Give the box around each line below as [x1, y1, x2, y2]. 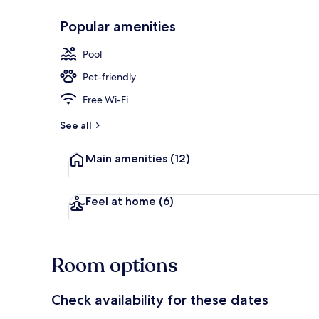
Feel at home [85, 194, 159, 208]
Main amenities [85, 151, 170, 165]
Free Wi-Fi [83, 93, 128, 106]
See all [60, 118, 92, 132]
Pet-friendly [83, 70, 136, 83]
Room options [51, 251, 177, 279]
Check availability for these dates [51, 291, 268, 308]
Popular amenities [60, 17, 176, 35]
